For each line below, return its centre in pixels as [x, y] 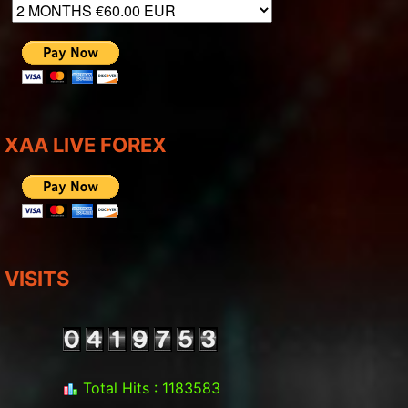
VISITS [37, 279]
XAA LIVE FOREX [86, 145]
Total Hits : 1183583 [149, 388]
